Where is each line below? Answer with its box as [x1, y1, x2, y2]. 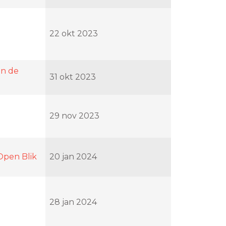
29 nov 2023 [49, 110, 99, 121]
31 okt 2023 [49, 72, 96, 82]
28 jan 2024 [49, 197, 97, 207]
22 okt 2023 [49, 28, 98, 38]
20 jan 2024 [49, 151, 97, 161]
